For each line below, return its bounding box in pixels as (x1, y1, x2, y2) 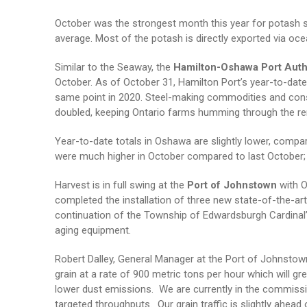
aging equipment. (54, 224, 131, 236)
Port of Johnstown (186, 179, 280, 191)
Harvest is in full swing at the (54, 179, 187, 191)
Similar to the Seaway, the (54, 61, 173, 73)
